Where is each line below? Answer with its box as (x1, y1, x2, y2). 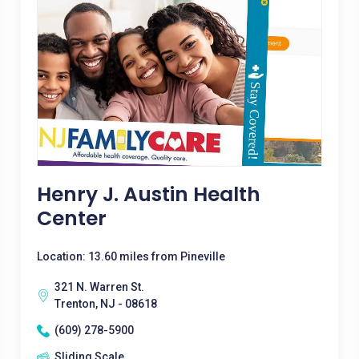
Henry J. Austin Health (36, 180, 260, 208)
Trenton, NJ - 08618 (54, 297, 157, 310)
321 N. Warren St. (54, 280, 144, 293)
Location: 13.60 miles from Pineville (36, 250, 225, 263)
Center (36, 204, 107, 232)
